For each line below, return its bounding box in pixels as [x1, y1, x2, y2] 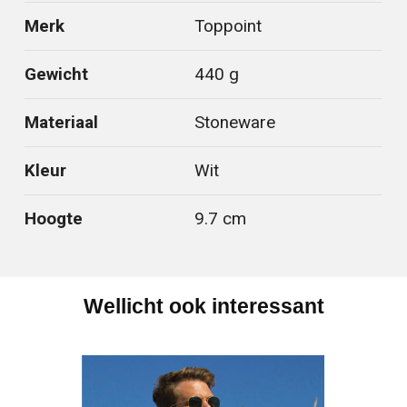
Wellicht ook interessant [83, 293, 324, 318]
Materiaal [25, 112, 99, 133]
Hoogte [25, 208, 84, 229]
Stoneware [194, 112, 276, 133]
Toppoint [194, 15, 263, 36]
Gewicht [25, 64, 89, 84]
